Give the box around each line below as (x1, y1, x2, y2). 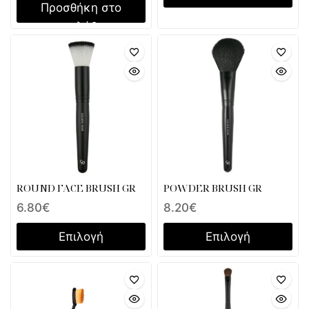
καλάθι (61, 19, 101, 33)
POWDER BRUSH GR (163, 180, 262, 195)
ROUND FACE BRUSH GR (17, 180, 136, 195)
